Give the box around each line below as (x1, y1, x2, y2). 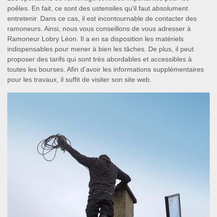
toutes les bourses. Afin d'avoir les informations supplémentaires (7, 65, 204, 74)
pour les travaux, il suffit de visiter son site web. (7, 76, 152, 84)
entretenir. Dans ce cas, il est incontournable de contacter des (7, 15, 197, 23)
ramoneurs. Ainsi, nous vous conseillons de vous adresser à (7, 25, 191, 33)
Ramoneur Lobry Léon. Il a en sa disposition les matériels (7, 35, 184, 43)
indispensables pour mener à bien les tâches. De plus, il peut (7, 45, 194, 53)
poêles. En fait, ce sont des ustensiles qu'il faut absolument (7, 4, 188, 13)
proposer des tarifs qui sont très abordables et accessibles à (7, 55, 192, 63)
